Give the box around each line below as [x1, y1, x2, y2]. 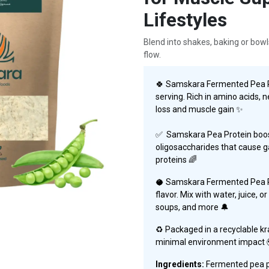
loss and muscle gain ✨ [156, 104, 247, 114]
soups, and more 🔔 [156, 202, 232, 212]
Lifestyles [144, 9, 227, 31]
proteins [156, 155, 189, 165]
